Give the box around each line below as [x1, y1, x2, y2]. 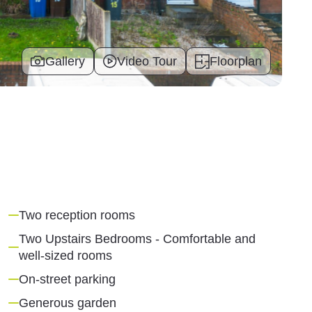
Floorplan [210, 54, 263, 69]
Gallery [45, 54, 86, 68]
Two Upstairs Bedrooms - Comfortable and [19, 232, 256, 247]
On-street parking [19, 272, 116, 287]
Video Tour [117, 54, 178, 69]
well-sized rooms [19, 249, 113, 263]
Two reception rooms [19, 208, 136, 223]
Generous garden [19, 296, 117, 311]
